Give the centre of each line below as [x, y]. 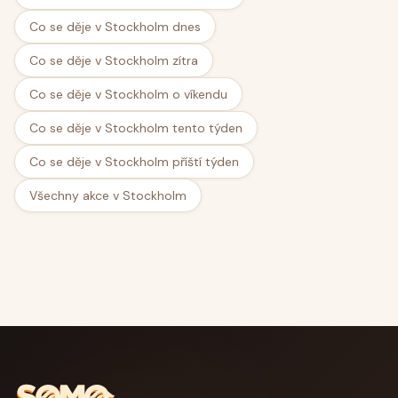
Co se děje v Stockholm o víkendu [128, 95]
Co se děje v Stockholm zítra [114, 61]
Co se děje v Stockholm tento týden [136, 128]
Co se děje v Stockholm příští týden [134, 162]
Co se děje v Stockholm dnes [115, 27]
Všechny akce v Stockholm [108, 196]
